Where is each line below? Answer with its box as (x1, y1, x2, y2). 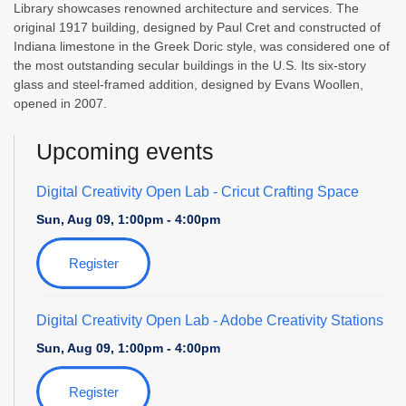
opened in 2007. (14, 95, 107, 111)
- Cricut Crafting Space (209, 184, 359, 200)
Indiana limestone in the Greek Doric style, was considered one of (14, 38, 390, 53)
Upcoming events (36, 138, 214, 164)
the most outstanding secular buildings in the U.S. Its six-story (14, 57, 366, 72)
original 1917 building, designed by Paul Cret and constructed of (14, 19, 381, 34)
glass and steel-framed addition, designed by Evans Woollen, (14, 76, 363, 92)
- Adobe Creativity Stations (209, 313, 383, 329)
